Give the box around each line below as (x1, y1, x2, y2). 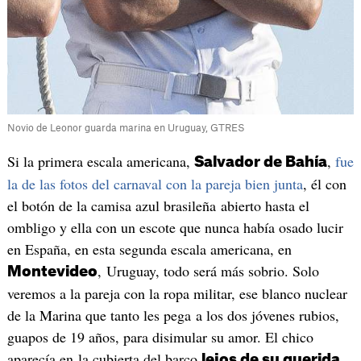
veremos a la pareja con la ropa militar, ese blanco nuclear (6, 283, 347, 303)
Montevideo (6, 263, 98, 279)
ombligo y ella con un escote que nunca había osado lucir (6, 217, 343, 237)
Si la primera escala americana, (6, 151, 194, 171)
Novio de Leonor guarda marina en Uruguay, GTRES (6, 122, 245, 133)
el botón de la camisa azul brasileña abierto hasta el (6, 195, 309, 215)
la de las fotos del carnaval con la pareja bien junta (6, 173, 303, 193)
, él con (302, 173, 346, 193)
